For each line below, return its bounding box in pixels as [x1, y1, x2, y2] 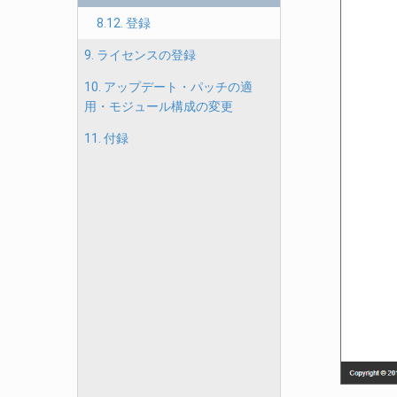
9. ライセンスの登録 [84, 48, 196, 62]
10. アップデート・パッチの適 [84, 80, 253, 94]
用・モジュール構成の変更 [84, 99, 233, 113]
